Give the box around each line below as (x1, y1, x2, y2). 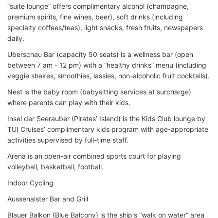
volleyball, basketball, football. (7, 162, 104, 171)
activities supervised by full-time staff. (7, 135, 128, 144)
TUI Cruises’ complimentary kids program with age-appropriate (7, 125, 208, 133)
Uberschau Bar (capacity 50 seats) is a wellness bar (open (7, 50, 193, 58)
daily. (7, 34, 24, 42)
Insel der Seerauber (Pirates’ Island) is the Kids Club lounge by (7, 114, 205, 123)
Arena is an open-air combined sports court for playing (7, 151, 181, 160)
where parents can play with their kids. (7, 98, 130, 107)
